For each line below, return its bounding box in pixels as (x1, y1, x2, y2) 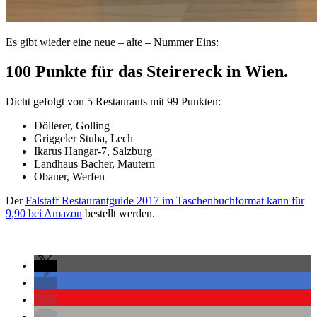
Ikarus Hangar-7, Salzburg (34, 145, 152, 158)
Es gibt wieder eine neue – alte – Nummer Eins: (6, 35, 219, 48)
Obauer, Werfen (34, 171, 105, 183)
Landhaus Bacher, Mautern (34, 158, 155, 171)
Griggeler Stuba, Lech (34, 132, 133, 145)
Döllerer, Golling (34, 120, 110, 132)
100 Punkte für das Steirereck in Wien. (6, 62, 288, 81)
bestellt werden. (82, 207, 155, 220)
